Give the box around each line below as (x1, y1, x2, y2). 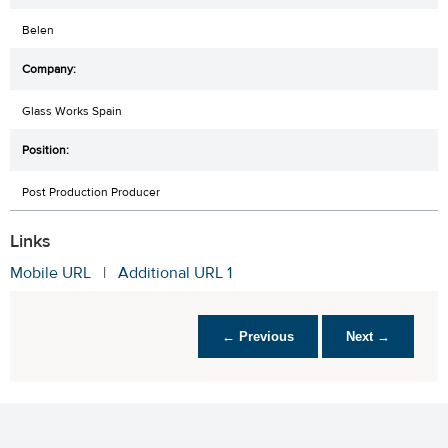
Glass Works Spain (22, 103, 122, 120)
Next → (346, 329, 390, 345)
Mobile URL (10, 263, 91, 284)
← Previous (222, 329, 294, 345)
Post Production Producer (22, 184, 160, 201)
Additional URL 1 (118, 263, 232, 284)
